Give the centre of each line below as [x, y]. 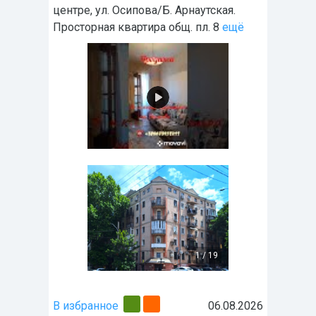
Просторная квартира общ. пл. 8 [136, 28]
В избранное [86, 306]
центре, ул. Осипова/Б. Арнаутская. [144, 11]
